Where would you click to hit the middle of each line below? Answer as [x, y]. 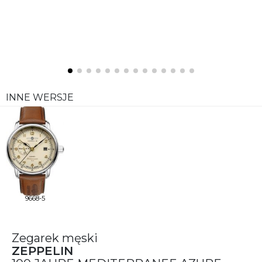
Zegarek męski [55, 238]
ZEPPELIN [42, 251]
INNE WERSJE [40, 97]
